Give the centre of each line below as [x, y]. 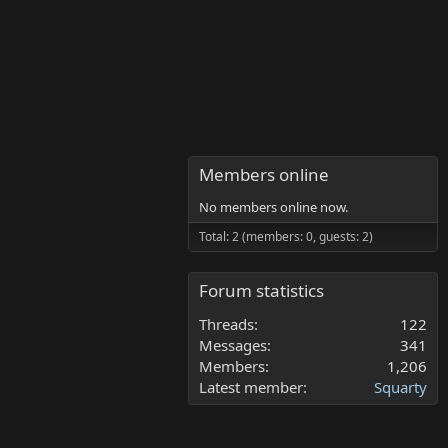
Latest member [251, 386]
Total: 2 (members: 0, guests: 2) [286, 236]
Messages [233, 344]
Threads [226, 323]
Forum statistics [261, 290]
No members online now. [273, 206]
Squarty [400, 386]
